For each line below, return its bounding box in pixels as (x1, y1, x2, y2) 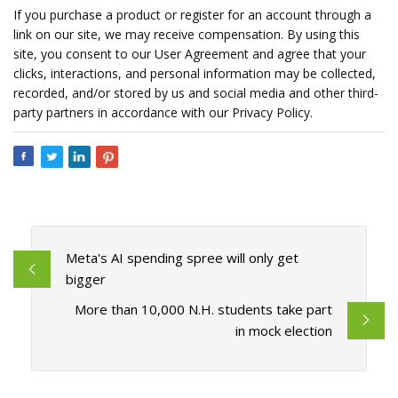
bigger (65, 270, 106, 289)
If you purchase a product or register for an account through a (13, 6, 371, 23)
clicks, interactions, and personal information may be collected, (13, 65, 376, 82)
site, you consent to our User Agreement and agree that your (13, 45, 366, 62)
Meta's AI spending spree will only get (65, 249, 298, 267)
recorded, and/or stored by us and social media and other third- (13, 84, 378, 101)
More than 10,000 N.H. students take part (75, 300, 333, 319)
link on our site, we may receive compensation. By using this (13, 26, 360, 43)
